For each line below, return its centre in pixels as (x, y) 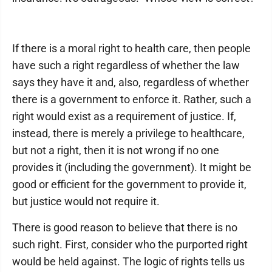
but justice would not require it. (86, 201)
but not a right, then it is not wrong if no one (116, 150)
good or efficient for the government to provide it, (129, 184)
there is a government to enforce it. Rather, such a (132, 99)
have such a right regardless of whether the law (126, 65)
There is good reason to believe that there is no (125, 227)
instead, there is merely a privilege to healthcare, (128, 133)
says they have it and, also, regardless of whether (131, 82)
